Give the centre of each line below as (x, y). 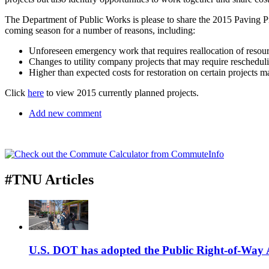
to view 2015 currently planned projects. (121, 93)
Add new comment (65, 113)
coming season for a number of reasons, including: (100, 30)
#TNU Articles (49, 179)
